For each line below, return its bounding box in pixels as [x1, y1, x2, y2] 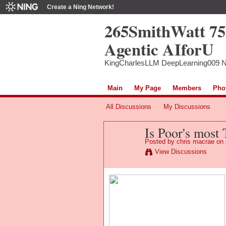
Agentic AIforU [104, 37, 214, 61]
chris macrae [176, 137, 214, 145]
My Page [134, 84, 161, 92]
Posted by [144, 137, 177, 145]
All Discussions [105, 102, 151, 110]
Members [172, 84, 201, 92]
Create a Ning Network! [47, 4, 114, 11]
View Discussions [154, 147, 207, 155]
